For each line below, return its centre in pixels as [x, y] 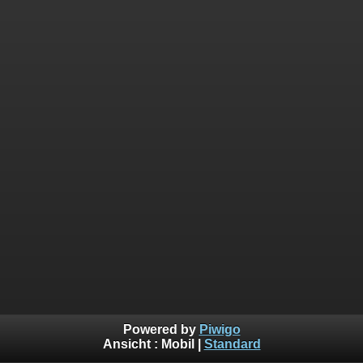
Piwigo [220, 330]
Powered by [161, 330]
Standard [232, 344]
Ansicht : [132, 344]
